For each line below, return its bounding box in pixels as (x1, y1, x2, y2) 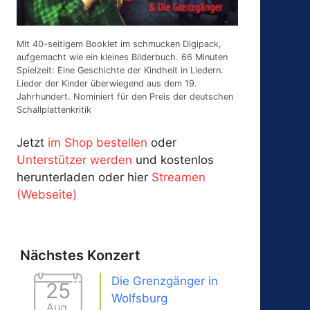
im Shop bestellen (48, 135, 148, 149)
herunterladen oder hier (17, 170, 152, 184)
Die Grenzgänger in (111, 274, 219, 289)
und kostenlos (132, 152, 215, 167)
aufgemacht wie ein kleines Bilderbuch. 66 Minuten (17, 52, 228, 63)
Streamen (152, 170, 206, 184)
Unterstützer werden (17, 152, 133, 167)
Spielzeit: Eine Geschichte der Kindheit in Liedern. (17, 65, 224, 76)
